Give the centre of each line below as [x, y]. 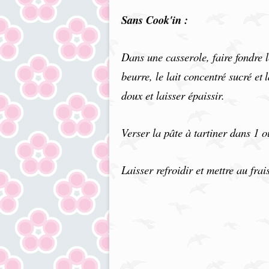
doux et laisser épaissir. [173, 95]
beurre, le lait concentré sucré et [192, 76]
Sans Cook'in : [155, 20]
